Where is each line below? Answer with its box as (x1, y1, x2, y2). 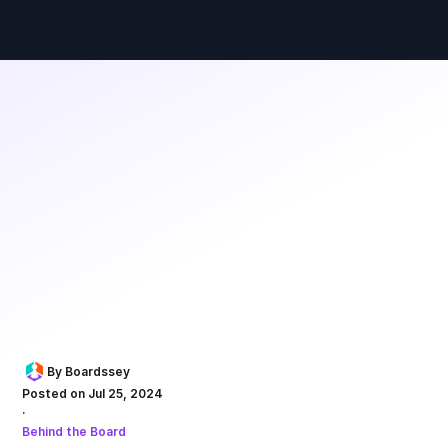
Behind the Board (22, 423, 127, 439)
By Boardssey (47, 363, 131, 379)
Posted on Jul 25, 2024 (22, 385, 164, 401)
